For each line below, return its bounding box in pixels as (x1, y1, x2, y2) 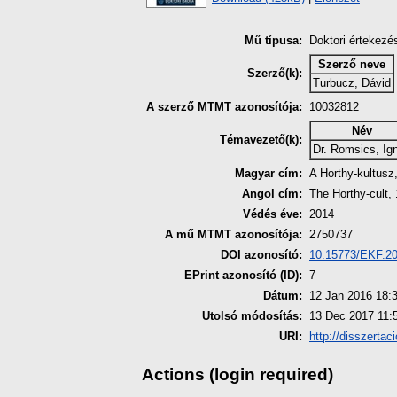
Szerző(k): (247, 66, 302, 81)
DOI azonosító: (221, 248, 302, 262)
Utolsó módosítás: (202, 309, 302, 323)
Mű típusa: (245, 34, 302, 48)
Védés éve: (243, 207, 302, 222)
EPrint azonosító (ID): (184, 269, 302, 283)
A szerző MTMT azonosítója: (146, 100, 302, 114)
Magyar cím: (235, 167, 302, 181)
